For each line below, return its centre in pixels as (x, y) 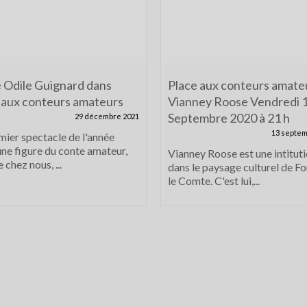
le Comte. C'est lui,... (214, 180)
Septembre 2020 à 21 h (229, 118)
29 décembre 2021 (107, 116)
